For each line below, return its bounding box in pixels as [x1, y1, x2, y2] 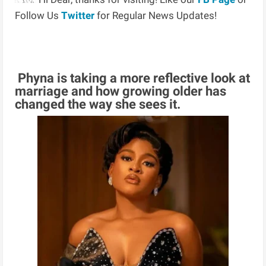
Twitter [61, 9, 95, 21]
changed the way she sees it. [15, 96, 181, 112]
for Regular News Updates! [94, 9, 217, 21]
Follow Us [15, 9, 62, 21]
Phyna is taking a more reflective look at [15, 70, 251, 86]
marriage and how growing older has [15, 83, 227, 99]
